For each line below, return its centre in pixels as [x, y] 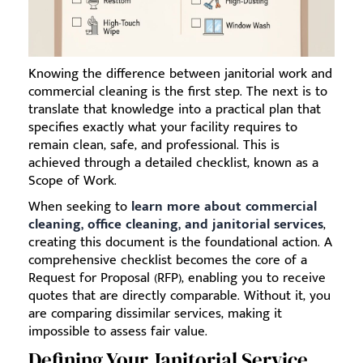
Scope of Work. [73, 180]
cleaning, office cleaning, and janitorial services [176, 224]
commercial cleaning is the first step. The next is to [178, 91]
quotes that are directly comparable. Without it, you [179, 295]
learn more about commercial [224, 206]
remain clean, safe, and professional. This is [154, 145]
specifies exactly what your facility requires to [163, 127]
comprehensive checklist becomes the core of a [168, 260]
